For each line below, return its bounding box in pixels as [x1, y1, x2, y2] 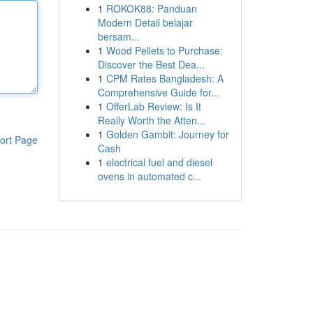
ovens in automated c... [97, 169, 201, 183]
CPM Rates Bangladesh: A [105, 71, 224, 85]
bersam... [97, 29, 140, 43]
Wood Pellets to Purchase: [105, 43, 223, 57]
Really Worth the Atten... [97, 113, 205, 127]
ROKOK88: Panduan [105, 1, 197, 15]
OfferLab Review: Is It [105, 99, 201, 113]
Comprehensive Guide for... [97, 85, 219, 99]
